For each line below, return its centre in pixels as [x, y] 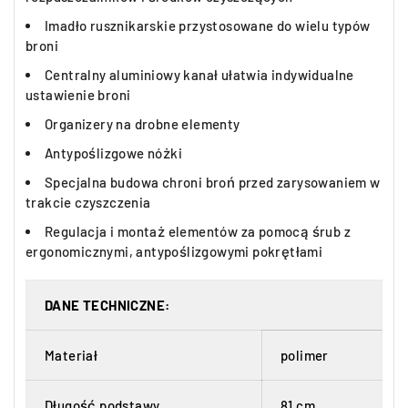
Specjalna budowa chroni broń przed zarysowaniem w [213, 182]
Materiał [71, 355]
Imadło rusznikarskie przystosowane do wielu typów [208, 25]
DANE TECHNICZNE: [107, 305]
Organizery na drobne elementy [143, 124]
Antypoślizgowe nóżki [113, 153]
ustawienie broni [78, 95]
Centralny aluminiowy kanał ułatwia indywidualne [199, 75]
